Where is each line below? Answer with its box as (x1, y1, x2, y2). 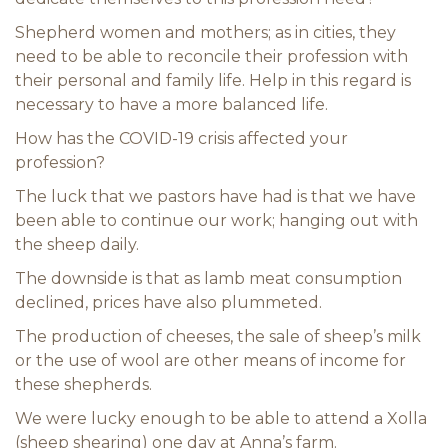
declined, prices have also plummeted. (15, 293, 322, 312)
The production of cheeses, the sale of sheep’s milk (15, 327, 421, 346)
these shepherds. (15, 375, 152, 394)
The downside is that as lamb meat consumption (15, 269, 402, 288)
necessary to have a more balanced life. (15, 95, 328, 114)
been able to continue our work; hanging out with (15, 211, 418, 230)
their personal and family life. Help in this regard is (15, 71, 411, 90)
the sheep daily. (15, 235, 139, 254)
